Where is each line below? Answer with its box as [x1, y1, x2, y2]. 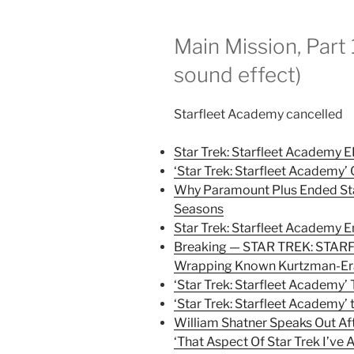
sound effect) [174, 62, 301, 88]
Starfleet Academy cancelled [174, 106, 343, 122]
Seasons [174, 201, 224, 217]
